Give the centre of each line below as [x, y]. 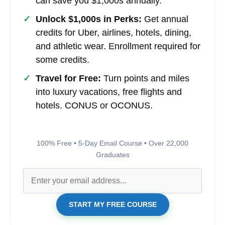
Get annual [165, 19]
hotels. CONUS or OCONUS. [94, 105]
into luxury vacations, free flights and [109, 92]
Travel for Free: [68, 78]
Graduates [113, 154]
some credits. [63, 60]
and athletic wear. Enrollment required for [118, 46]
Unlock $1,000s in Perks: [89, 19]
